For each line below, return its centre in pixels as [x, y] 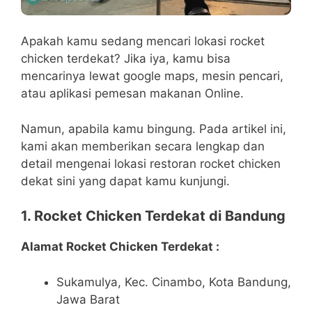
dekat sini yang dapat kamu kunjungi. [125, 181]
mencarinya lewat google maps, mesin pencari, [152, 76]
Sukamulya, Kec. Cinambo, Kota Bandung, [174, 282]
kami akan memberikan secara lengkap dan [143, 146]
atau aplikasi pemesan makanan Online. [132, 94]
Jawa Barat [88, 299]
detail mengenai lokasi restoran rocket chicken [151, 163]
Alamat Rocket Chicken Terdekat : [120, 247]
